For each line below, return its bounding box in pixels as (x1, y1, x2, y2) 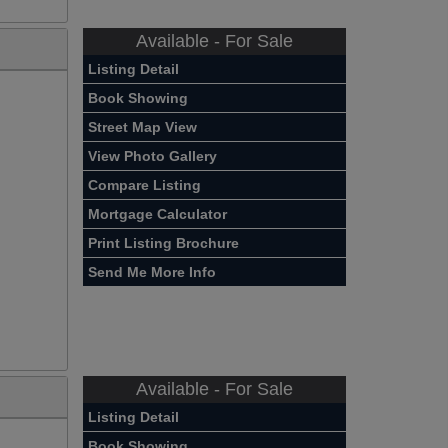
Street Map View (88, 118, 198, 135)
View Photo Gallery (88, 147, 218, 164)
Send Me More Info (88, 263, 217, 280)
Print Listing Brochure (88, 234, 240, 251)
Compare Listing (88, 176, 202, 193)
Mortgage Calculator (88, 205, 228, 222)
